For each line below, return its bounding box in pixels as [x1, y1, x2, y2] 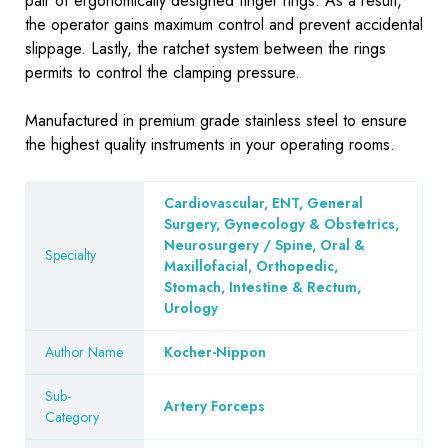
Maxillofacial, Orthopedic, [164, 255, 338, 276]
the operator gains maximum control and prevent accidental [25, 12, 423, 36]
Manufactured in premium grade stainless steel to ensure [25, 108, 407, 132]
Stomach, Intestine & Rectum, [164, 276, 361, 297]
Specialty [45, 244, 96, 265]
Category [45, 406, 99, 427]
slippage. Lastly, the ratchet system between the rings [25, 36, 386, 60]
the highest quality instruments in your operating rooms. [25, 132, 395, 156]
